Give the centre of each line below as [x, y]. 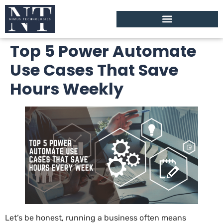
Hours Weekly [67, 89]
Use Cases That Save [94, 70]
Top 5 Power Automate [103, 51]
